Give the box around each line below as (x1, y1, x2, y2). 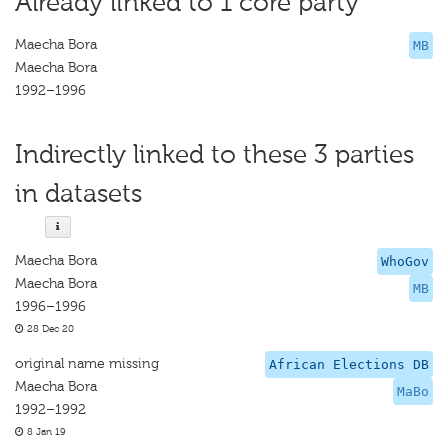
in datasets (15, 178, 142, 209)
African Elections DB (269, 357, 429, 372)
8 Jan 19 (24, 426, 66, 438)
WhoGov (381, 254, 429, 269)
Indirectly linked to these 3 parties (15, 139, 414, 170)
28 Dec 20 (24, 323, 74, 335)
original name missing (15, 355, 159, 372)
